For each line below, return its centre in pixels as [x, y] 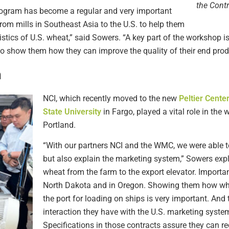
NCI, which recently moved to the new [111, 98]
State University [72, 111]
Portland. [59, 125]
